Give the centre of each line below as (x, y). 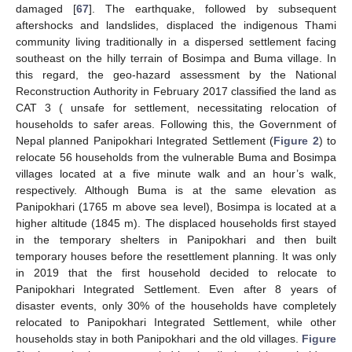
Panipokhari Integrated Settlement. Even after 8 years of (176, 290)
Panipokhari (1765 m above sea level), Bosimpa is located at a (176, 207)
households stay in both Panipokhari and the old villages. (159, 339)
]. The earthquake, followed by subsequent (213, 9)
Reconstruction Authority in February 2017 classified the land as (176, 92)
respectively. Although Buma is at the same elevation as (176, 191)
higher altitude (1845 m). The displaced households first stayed (176, 224)
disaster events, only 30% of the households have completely (176, 306)
